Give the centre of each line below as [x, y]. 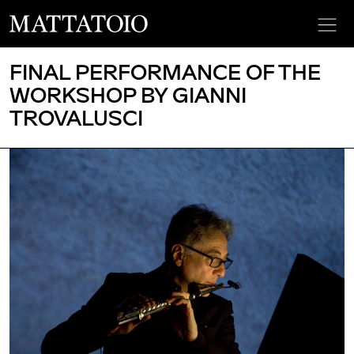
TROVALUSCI [76, 117]
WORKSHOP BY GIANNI [128, 94]
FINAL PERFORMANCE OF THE [165, 71]
